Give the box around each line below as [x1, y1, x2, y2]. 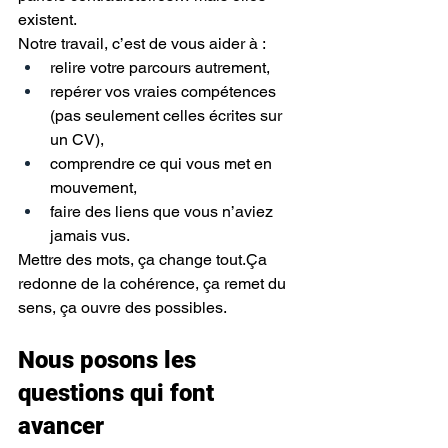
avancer [18, 412, 104, 441]
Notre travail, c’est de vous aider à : [18, 34, 266, 54]
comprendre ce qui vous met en [50, 154, 276, 174]
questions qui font [18, 379, 220, 408]
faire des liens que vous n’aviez [50, 202, 277, 222]
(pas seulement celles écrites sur [50, 106, 286, 126]
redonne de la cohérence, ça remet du [18, 274, 290, 294]
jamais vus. [50, 226, 130, 246]
